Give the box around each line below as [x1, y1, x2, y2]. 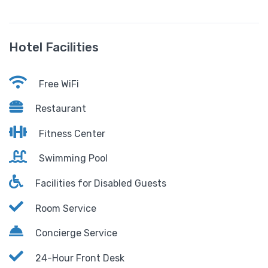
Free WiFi [36, 78, 79, 90]
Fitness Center [36, 127, 105, 139]
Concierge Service [33, 227, 117, 239]
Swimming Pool [36, 153, 108, 165]
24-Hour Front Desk [33, 252, 124, 264]
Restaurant [33, 103, 86, 115]
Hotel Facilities [9, 39, 99, 54]
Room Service [33, 202, 96, 214]
